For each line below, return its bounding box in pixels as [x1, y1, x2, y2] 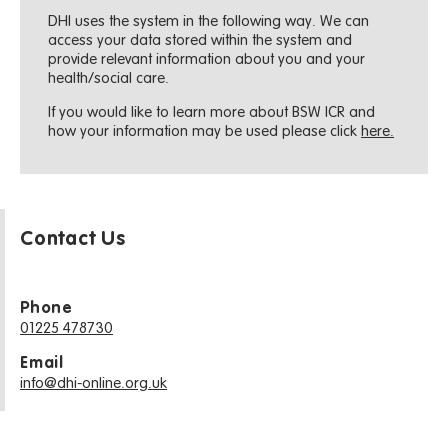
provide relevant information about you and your [48, 52, 366, 68]
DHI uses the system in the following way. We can [48, 14, 370, 30]
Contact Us [20, 229, 126, 250]
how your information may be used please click [48, 124, 362, 140]
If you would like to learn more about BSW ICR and [48, 105, 376, 121]
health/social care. [48, 71, 170, 87]
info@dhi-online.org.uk [20, 375, 167, 391]
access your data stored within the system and [48, 33, 353, 49]
